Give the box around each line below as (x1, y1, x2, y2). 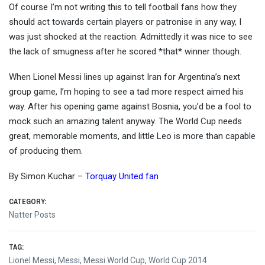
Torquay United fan (85, 171, 159, 182)
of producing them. (9, 146, 83, 157)
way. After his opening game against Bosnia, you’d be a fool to (9, 101, 251, 112)
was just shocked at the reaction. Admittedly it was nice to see (9, 31, 253, 43)
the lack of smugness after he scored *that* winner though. (9, 46, 241, 57)
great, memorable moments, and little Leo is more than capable (9, 131, 256, 142)
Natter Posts (9, 210, 56, 220)
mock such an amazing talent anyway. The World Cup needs (9, 116, 242, 127)
